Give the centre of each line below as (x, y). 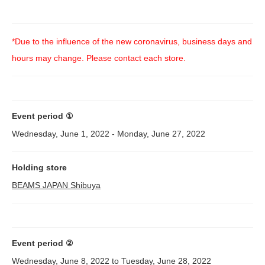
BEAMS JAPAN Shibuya (56, 185)
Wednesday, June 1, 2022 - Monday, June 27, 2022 (109, 134)
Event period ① (43, 116)
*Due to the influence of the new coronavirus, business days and (132, 42)
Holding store (39, 168)
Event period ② (43, 243)
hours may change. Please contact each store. (99, 58)
